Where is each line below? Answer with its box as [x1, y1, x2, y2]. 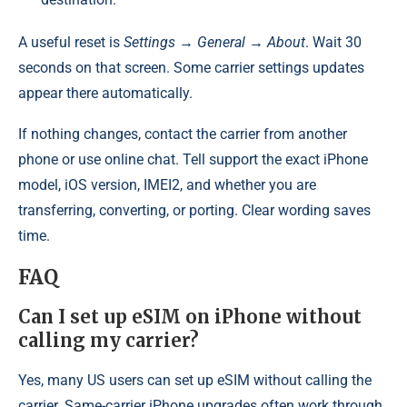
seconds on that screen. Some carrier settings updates [18, 59, 364, 77]
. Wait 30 [305, 34, 362, 52]
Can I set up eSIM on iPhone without [18, 305, 362, 329]
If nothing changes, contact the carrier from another [18, 125, 347, 144]
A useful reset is [18, 34, 124, 52]
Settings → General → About [124, 34, 305, 52]
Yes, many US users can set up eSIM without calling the [18, 372, 372, 390]
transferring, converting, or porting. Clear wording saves [18, 202, 371, 220]
